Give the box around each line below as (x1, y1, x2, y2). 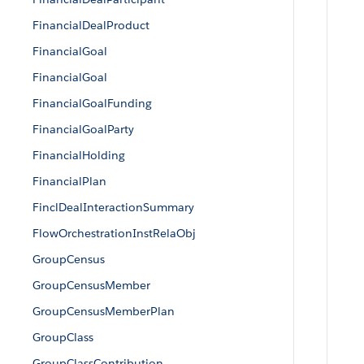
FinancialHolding (32, 148, 125, 162)
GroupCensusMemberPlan (32, 304, 175, 318)
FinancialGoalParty (32, 122, 134, 136)
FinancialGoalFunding (32, 96, 152, 110)
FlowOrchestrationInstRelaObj (32, 226, 196, 240)
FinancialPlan (32, 174, 106, 188)
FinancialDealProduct (32, 18, 149, 32)
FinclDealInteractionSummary (32, 200, 194, 214)
